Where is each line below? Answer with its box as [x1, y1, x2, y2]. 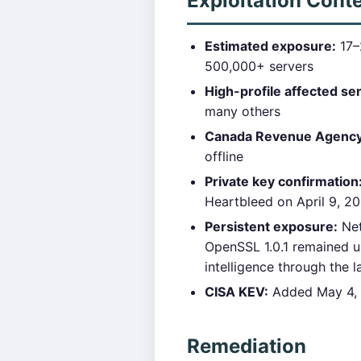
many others [205, 103, 280, 119]
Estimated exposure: [205, 38, 336, 54]
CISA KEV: [205, 284, 268, 300]
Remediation [187, 334, 306, 358]
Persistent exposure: [205, 218, 338, 234]
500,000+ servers [205, 58, 313, 74]
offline [205, 148, 243, 164]
